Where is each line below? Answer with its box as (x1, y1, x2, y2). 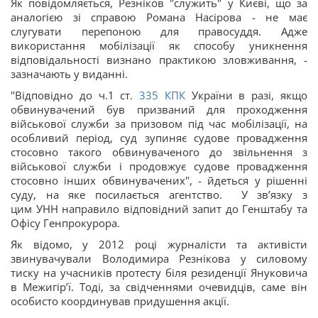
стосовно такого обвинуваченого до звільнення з (11, 145, 307, 159)
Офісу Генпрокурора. (11, 216, 120, 230)
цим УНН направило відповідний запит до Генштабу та (11, 202, 307, 216)
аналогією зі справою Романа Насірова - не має (11, 10, 307, 24)
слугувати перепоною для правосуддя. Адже (11, 24, 307, 38)
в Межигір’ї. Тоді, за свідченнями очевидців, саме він (11, 280, 307, 294)
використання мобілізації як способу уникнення (11, 38, 307, 53)
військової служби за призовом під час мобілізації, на (11, 116, 307, 131)
